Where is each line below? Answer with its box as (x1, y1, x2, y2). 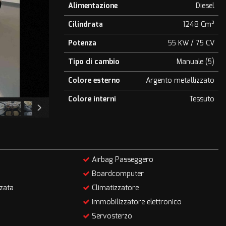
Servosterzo (90, 211, 133, 221)
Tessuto (189, 94, 214, 104)
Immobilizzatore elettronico (90, 197, 182, 207)
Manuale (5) (177, 57, 214, 67)
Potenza (68, 38, 96, 48)
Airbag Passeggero (90, 155, 154, 164)
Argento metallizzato (146, 76, 214, 85)
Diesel (196, 1, 214, 11)
